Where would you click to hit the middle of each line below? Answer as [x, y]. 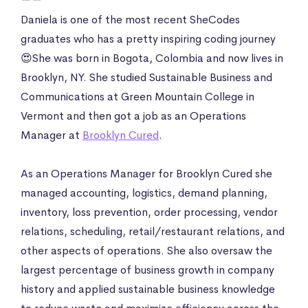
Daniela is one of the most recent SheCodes [130, 19]
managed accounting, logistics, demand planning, [144, 192]
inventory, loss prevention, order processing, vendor [149, 212]
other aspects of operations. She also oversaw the [146, 250]
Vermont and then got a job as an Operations [133, 115]
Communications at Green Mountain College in [137, 96]
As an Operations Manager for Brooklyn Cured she [146, 173]
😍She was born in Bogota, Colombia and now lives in [152, 58]
